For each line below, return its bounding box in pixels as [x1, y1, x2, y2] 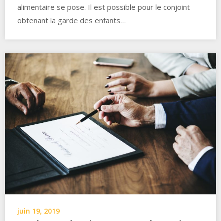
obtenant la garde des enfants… [17, 15, 126, 26]
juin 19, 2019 [17, 206, 60, 216]
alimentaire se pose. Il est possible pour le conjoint [17, 2, 190, 12]
